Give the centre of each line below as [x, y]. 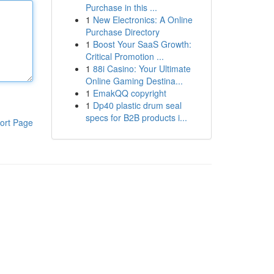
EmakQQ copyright [129, 93]
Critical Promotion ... [124, 56]
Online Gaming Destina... [134, 81]
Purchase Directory [122, 32]
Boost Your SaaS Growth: [142, 44]
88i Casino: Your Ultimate [142, 68]
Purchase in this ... [121, 7]
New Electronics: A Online [143, 20]
